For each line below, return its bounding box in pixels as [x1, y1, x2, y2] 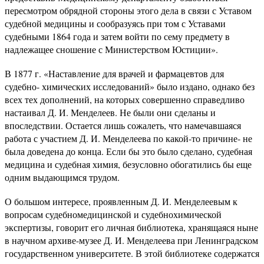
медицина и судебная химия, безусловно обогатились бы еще [5, 157, 252, 170]
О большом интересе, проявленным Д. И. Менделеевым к [5, 194, 237, 207]
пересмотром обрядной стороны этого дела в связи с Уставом [5, 4, 252, 16]
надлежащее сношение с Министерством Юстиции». [5, 42, 218, 55]
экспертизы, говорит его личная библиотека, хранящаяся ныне [5, 220, 258, 233]
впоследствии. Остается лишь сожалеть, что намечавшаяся [5, 118, 241, 131]
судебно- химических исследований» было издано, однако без [5, 80, 255, 93]
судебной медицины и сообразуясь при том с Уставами [5, 16, 226, 29]
